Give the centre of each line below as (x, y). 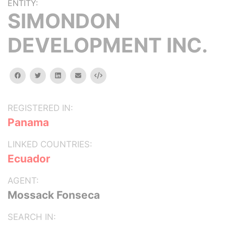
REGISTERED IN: (40, 108)
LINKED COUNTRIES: (50, 144)
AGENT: (23, 181)
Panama (28, 122)
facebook (35, 75)
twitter (51, 75)
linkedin (72, 75)
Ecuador (29, 159)
